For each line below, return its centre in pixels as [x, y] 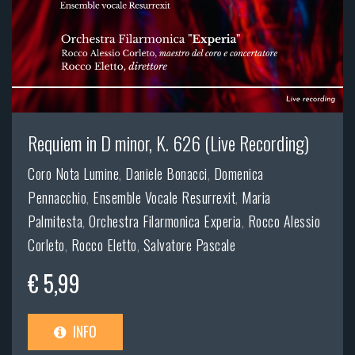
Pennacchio [57, 198]
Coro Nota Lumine [73, 174]
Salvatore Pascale [189, 245]
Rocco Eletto [104, 245]
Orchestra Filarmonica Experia [165, 221]
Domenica [239, 174]
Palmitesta [55, 221]
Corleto [46, 245]
